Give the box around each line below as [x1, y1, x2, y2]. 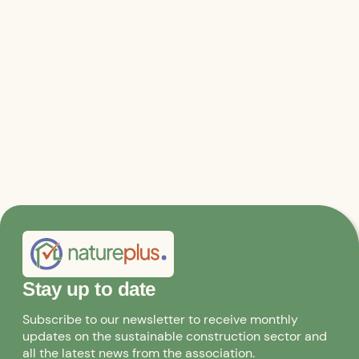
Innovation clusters [22, 61, 143, 78]
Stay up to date [22, 278, 155, 301]
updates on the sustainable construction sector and [22, 329, 328, 345]
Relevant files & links [22, 2, 227, 27]
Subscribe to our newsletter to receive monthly [22, 312, 299, 329]
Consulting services [22, 42, 146, 58]
